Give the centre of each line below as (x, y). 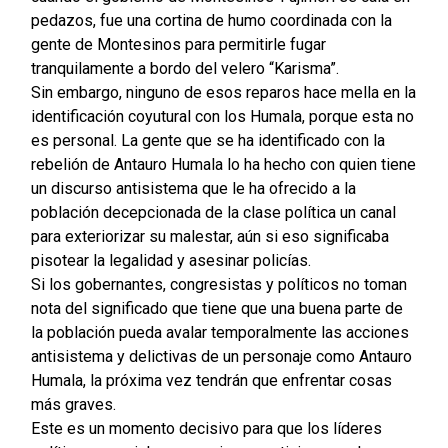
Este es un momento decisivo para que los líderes (206, 429)
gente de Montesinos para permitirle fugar (178, 45)
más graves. (73, 405)
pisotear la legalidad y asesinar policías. (170, 261)
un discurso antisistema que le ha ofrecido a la (193, 189)
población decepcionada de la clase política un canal (213, 213)
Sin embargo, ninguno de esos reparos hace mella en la (223, 93)
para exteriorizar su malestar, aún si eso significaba (209, 237)
